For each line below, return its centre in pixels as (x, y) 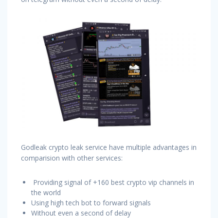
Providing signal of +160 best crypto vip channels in (113, 182)
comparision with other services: (72, 158)
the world (46, 193)
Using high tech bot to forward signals (91, 203)
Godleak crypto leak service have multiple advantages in (109, 147)
